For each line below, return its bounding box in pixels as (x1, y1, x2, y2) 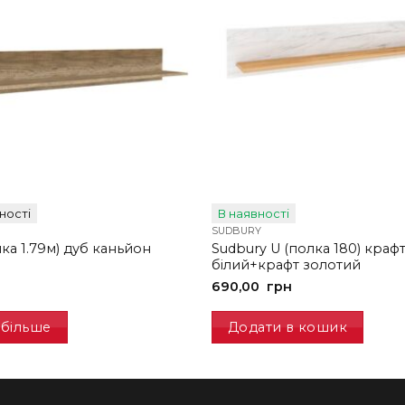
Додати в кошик (228, 318, 348, 335)
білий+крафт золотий (211, 256, 361, 273)
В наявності (217, 205, 289, 221)
